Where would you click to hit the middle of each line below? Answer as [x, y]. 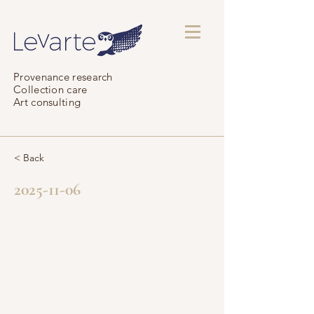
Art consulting [47, 102]
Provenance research [63, 77]
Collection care [52, 89]
